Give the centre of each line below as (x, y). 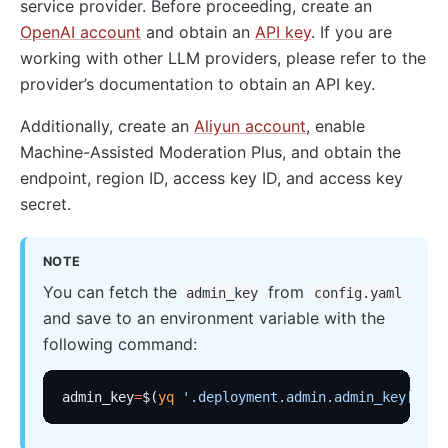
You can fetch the (112, 291)
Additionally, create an (107, 125)
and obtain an (198, 31)
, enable (335, 125)
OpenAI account (80, 31)
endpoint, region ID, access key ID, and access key (211, 177)
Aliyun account (250, 125)
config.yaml (358, 292)
